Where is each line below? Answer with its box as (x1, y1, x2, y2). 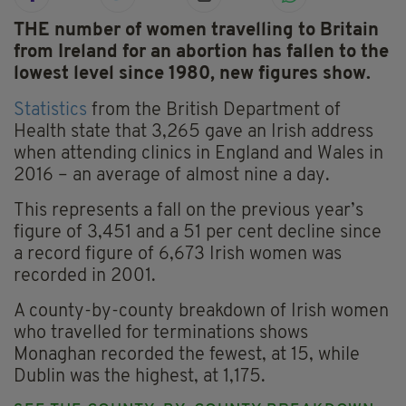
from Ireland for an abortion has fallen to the (14, 43, 389, 63)
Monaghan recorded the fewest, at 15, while (14, 346, 360, 365)
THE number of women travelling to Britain (14, 22, 379, 41)
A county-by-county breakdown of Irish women (14, 303, 389, 322)
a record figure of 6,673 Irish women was (14, 246, 342, 265)
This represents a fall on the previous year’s (14, 202, 363, 221)
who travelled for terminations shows (14, 324, 308, 343)
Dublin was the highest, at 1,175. (14, 368, 266, 387)
